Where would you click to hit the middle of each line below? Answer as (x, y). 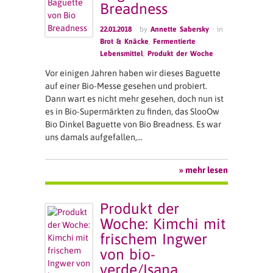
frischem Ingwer (154, 239)
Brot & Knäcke (125, 42)
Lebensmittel (122, 54)
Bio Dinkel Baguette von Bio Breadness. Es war (133, 125)
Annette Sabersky (180, 30)
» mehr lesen (204, 170)
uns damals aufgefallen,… (94, 137)
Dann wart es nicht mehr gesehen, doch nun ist (134, 99)
